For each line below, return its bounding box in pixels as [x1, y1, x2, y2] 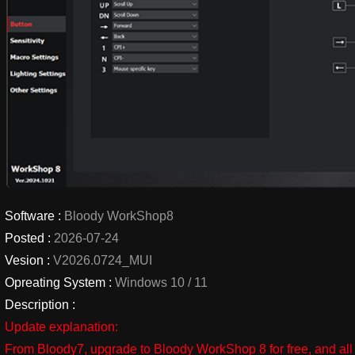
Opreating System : [5, 276, 113, 290]
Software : [5, 209, 62, 223]
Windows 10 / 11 [112, 276, 208, 290]
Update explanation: [5, 320, 119, 334]
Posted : [5, 231, 52, 246]
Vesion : [5, 254, 51, 268]
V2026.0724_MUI [50, 254, 153, 268]
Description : [5, 298, 76, 312]
